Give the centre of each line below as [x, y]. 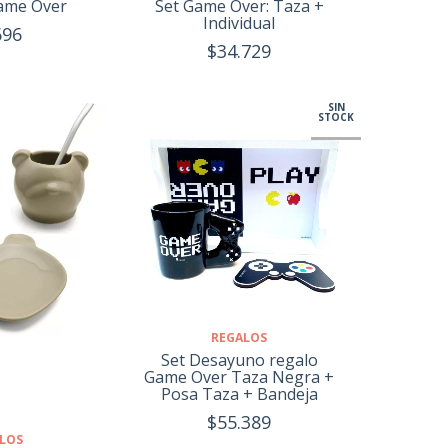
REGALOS [239, 337]
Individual [239, 23]
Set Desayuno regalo [239, 359]
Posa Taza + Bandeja [239, 393]
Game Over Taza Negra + [239, 376]
